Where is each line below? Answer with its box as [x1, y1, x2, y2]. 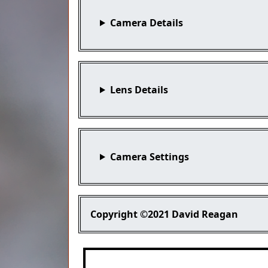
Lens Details [109, 83, 168, 96]
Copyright [90, 207, 138, 221]
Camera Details [109, 16, 183, 29]
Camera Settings [109, 150, 189, 163]
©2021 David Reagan [140, 207, 238, 221]
